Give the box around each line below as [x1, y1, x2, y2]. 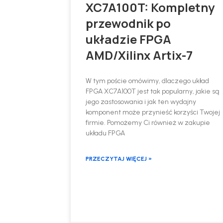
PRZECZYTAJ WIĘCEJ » [86, 155, 152, 162]
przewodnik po [86, 14, 171, 31]
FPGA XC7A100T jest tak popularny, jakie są [86, 87, 220, 96]
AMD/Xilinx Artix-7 [86, 46, 193, 63]
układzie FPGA [86, 30, 172, 47]
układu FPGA [86, 128, 125, 137]
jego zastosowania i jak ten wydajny [86, 97, 197, 106]
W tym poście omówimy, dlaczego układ [86, 76, 210, 85]
